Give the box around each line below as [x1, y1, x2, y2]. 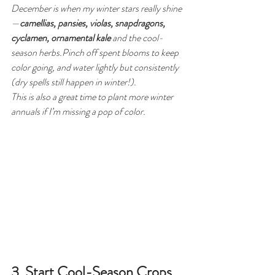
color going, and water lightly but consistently [11, 60, 180, 74]
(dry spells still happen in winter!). [11, 74, 136, 89]
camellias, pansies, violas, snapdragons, [20, 15, 167, 30]
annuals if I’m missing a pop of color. [11, 104, 145, 118]
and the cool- [110, 30, 163, 45]
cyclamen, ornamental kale [11, 30, 110, 45]
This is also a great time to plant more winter [11, 89, 175, 104]
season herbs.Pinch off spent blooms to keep [11, 45, 180, 60]
